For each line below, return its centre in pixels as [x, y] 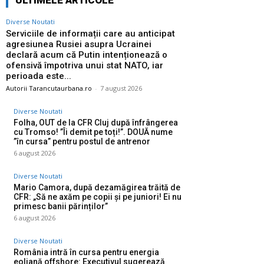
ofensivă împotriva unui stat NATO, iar [85, 66]
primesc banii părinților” [61, 207]
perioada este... [39, 76]
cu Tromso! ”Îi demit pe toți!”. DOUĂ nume [93, 132]
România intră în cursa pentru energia [86, 253]
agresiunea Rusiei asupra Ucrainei [79, 44]
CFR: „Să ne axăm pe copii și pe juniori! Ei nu [98, 197]
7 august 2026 [121, 88]
